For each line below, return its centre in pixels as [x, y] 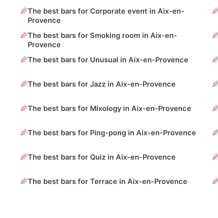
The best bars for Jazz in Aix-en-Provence [102, 84]
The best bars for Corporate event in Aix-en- [106, 11]
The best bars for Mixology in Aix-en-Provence [110, 109]
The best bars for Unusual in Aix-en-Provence [108, 60]
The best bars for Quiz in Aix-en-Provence [102, 157]
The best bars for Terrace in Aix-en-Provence [108, 182]
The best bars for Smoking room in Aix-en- [103, 36]
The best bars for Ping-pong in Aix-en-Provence [112, 133]
